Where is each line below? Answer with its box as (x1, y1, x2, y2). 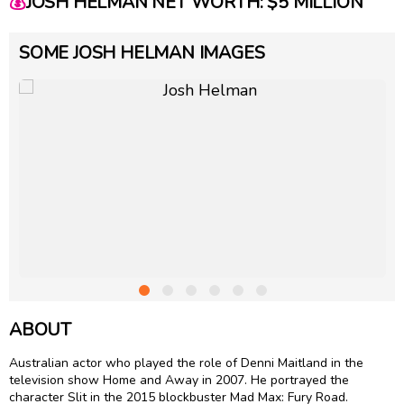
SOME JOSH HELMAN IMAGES (19, 40, 265, 65)
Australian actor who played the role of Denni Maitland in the (9, 354, 363, 372)
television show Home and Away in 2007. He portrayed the (9, 372, 349, 390)
